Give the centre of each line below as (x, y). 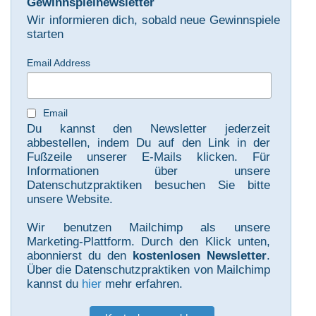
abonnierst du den (80, 256)
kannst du (55, 284)
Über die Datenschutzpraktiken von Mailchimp (148, 270)
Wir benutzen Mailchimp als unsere (148, 228)
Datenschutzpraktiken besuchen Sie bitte (148, 185)
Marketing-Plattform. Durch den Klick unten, (148, 242)
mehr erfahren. (142, 284)
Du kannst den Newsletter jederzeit (148, 128)
